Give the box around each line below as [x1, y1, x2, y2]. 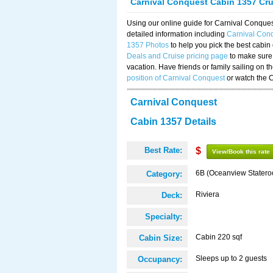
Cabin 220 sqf [196, 233, 242, 241]
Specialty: [145, 212, 182, 221]
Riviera [196, 190, 219, 199]
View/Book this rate [212, 148, 270, 155]
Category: [146, 169, 182, 179]
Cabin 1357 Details [130, 116, 216, 127]
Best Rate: [144, 146, 182, 155]
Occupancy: [138, 255, 182, 264]
